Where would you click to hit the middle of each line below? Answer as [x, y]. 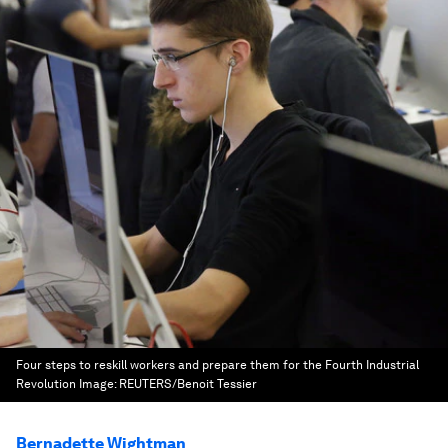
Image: [99, 384]
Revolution [46, 384]
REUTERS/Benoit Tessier [188, 384]
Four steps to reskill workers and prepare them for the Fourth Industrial [217, 365]
